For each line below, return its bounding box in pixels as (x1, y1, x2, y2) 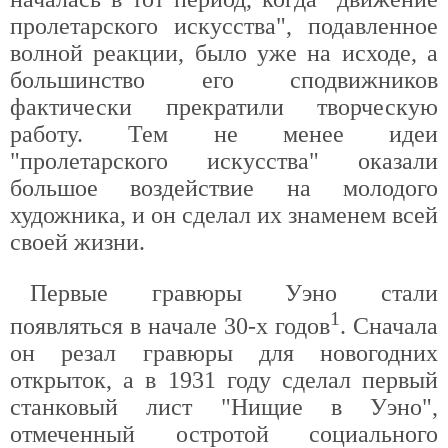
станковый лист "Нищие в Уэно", (10, 394, 438, 420)
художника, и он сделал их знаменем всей (10, 202, 438, 228)
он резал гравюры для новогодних (10, 340, 438, 366)
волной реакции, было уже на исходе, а (10, 40, 438, 66)
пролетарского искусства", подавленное (10, 13, 438, 39)
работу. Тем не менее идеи (10, 121, 438, 147)
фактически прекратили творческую (10, 94, 438, 120)
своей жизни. (10, 229, 145, 255)
